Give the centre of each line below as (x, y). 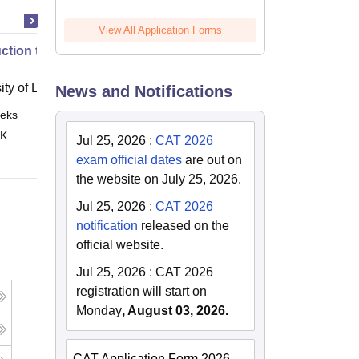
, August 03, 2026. (175, 311)
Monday (99, 311)
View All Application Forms (161, 30)
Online (118, 115)
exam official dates (129, 160)
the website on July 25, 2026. (159, 179)
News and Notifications (144, 91)
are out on (212, 160)
